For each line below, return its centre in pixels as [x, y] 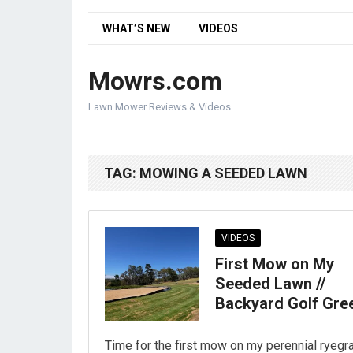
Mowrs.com [155, 81]
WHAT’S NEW [136, 28]
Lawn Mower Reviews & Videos [160, 107]
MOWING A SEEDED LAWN [223, 173]
